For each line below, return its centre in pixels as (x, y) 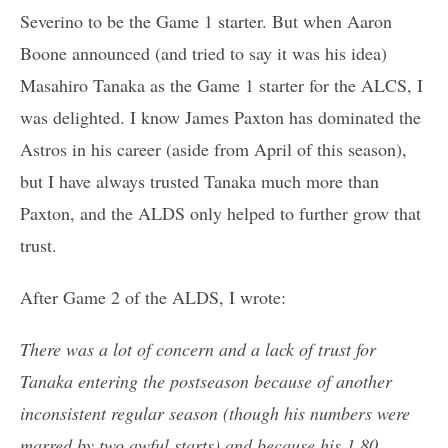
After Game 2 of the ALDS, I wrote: (153, 297)
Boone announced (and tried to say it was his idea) (203, 53)
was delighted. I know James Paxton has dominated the (220, 117)
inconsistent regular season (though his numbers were (215, 413)
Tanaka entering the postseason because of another (206, 381)
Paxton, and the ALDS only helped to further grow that (220, 213)
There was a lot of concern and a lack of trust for (198, 349)
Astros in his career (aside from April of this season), (213, 149)
